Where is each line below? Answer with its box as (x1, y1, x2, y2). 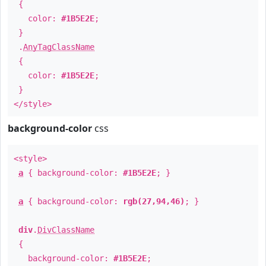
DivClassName (37, 225, 94, 235)
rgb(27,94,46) (123, 197, 185, 206)
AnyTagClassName (23, 42, 94, 52)
